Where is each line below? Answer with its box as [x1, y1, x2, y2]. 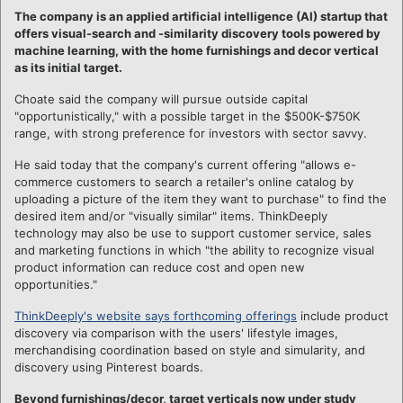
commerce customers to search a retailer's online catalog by [14, 174, 354, 189]
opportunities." [14, 276, 97, 291]
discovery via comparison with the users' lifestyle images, [14, 325, 338, 340]
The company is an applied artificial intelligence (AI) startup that [14, 8, 388, 23]
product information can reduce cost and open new [14, 259, 305, 274]
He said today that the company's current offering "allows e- [14, 157, 356, 172]
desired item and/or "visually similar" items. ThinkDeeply [14, 208, 327, 223]
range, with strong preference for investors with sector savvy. [14, 125, 367, 140]
